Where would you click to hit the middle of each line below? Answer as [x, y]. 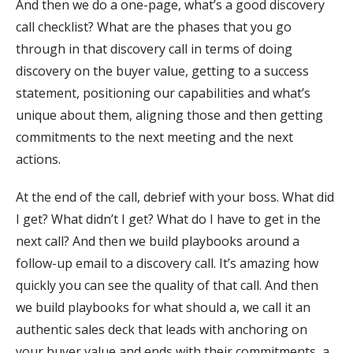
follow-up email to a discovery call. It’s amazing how [167, 264]
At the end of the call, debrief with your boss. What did [175, 197]
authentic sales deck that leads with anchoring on [162, 330]
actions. [38, 160]
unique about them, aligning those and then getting [169, 115]
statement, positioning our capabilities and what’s [163, 93]
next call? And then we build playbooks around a [158, 242]
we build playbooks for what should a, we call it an [163, 308]
